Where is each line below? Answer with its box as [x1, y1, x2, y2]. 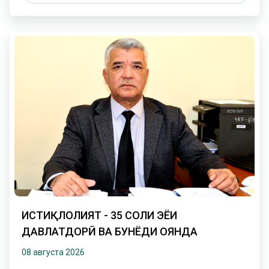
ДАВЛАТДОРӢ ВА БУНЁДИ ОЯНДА [22, 225, 198, 238]
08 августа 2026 [22, 247, 85, 257]
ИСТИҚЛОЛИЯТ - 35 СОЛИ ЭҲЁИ [22, 208, 157, 222]
